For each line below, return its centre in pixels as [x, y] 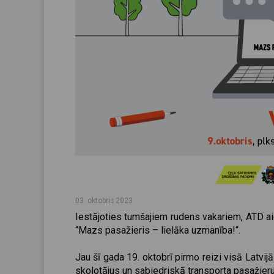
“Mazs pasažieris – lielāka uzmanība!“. [159, 230]
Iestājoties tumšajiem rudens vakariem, [159, 217]
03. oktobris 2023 [104, 201]
